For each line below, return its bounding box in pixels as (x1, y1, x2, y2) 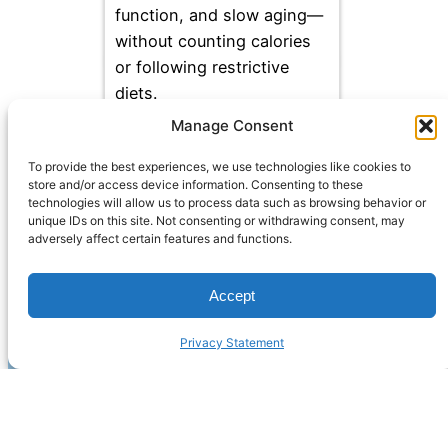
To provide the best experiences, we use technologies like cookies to (28, 159, 411, 174)
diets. (115, 82, 157, 103)
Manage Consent (170, 116, 294, 135)
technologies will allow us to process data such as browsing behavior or (28, 195, 426, 210)
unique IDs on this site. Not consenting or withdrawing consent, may (28, 213, 405, 228)
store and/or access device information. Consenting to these (28, 177, 363, 192)
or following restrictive (115, 56, 289, 77)
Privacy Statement (180, 335, 284, 350)
